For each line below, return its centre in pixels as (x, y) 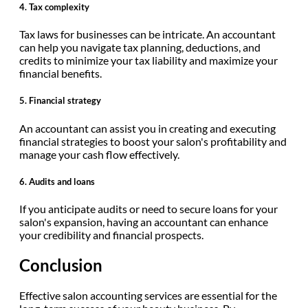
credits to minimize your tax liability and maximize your (148, 60)
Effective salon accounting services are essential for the (148, 295)
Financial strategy (65, 101)
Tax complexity (59, 7)
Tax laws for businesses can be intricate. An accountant (147, 34)
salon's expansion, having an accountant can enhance (144, 221)
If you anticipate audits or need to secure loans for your (148, 208)
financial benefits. (62, 74)
